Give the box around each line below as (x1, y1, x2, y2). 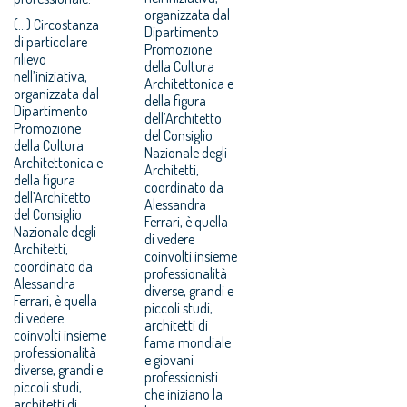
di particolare (14, 32, 87, 51)
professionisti (144, 367, 219, 386)
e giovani (144, 350, 194, 369)
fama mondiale (144, 333, 232, 352)
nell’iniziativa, (14, 66, 87, 85)
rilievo (14, 49, 46, 68)
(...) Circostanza (14, 15, 99, 34)
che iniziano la (144, 384, 223, 403)
